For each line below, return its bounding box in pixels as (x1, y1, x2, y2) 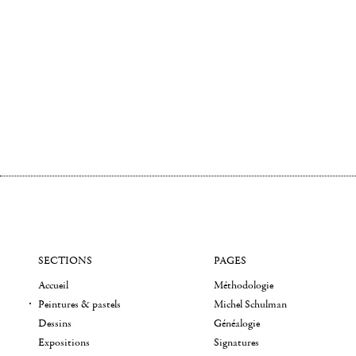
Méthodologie (214, 278, 274, 292)
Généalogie (214, 316, 261, 331)
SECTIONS (38, 253, 92, 268)
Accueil (38, 278, 68, 292)
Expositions (38, 335, 90, 350)
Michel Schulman (214, 297, 288, 311)
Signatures (214, 335, 260, 350)
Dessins (38, 316, 72, 331)
